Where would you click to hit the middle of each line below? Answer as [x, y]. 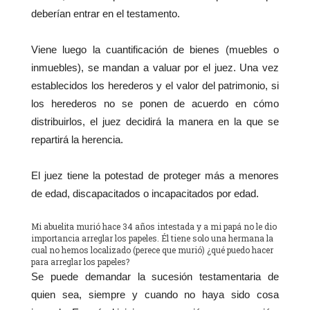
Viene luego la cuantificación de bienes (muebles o [155, 50]
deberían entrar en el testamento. [106, 14]
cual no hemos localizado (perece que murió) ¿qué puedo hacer [152, 250]
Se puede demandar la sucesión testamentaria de [155, 277]
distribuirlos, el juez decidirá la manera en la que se [155, 122]
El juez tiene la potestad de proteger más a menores [155, 176]
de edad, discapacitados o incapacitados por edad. [145, 194]
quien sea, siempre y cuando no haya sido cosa [155, 295]
